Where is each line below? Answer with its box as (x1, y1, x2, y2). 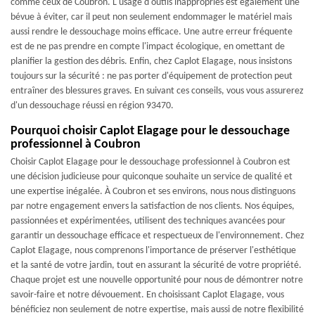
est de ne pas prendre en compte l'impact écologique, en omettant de (11, 41, 285, 52)
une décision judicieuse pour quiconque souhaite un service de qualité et (11, 172, 292, 182)
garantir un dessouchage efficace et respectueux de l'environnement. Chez (11, 231, 304, 241)
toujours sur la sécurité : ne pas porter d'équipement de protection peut (11, 71, 292, 82)
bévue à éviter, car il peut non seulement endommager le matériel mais (11, 12, 292, 22)
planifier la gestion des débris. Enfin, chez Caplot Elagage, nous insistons (11, 56, 292, 67)
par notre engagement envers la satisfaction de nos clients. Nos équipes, (11, 201, 295, 212)
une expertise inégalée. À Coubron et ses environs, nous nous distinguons (11, 186, 295, 197)
